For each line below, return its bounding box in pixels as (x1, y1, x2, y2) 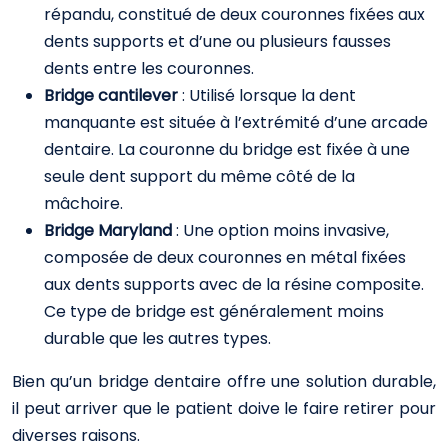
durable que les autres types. (44, 327, 271, 350)
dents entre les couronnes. (44, 57, 254, 80)
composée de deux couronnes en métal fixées (44, 246, 406, 269)
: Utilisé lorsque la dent (182, 84, 356, 107)
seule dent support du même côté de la (44, 165, 355, 188)
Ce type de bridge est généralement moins (44, 300, 384, 323)
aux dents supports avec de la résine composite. (44, 273, 424, 296)
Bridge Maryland (44, 219, 176, 242)
